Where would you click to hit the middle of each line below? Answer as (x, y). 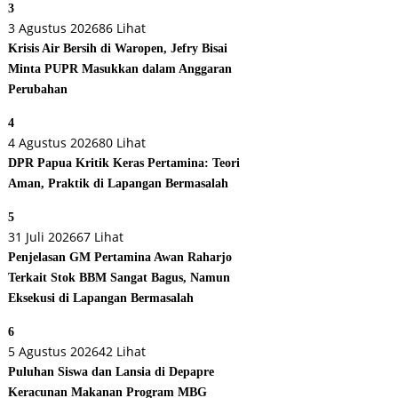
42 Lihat (123, 352)
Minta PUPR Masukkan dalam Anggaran (120, 69)
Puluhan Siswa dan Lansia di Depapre (111, 372)
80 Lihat (123, 143)
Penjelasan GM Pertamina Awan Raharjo (120, 258)
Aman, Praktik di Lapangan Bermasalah (119, 184)
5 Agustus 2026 (54, 352)
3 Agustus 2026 (54, 28)
